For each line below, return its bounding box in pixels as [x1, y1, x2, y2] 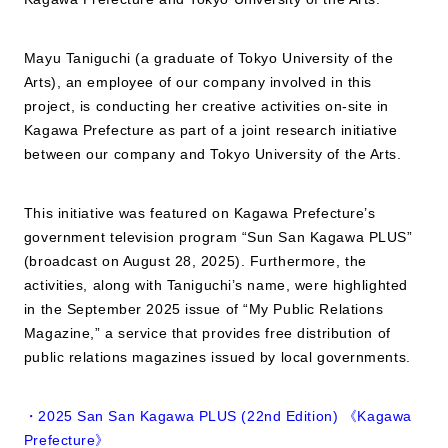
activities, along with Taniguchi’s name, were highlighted [23, 277, 408, 293]
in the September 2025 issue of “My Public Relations [23, 301, 384, 317]
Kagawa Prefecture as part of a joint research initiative [23, 122, 398, 138]
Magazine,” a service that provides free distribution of [23, 325, 391, 341]
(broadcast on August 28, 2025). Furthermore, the [23, 253, 367, 269]
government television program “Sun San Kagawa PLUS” [23, 229, 413, 245]
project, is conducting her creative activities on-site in [23, 98, 389, 114]
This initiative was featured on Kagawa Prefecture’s [23, 205, 376, 221]
